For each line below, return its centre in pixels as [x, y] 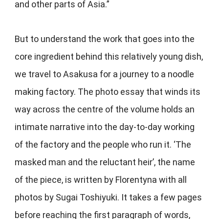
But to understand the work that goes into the [105, 39]
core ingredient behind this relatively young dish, [109, 57]
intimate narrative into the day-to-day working [105, 127]
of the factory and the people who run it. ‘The [103, 145]
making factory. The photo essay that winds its [108, 92]
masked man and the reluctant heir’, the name [105, 162]
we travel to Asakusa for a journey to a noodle [104, 74]
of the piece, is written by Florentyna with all [101, 180]
